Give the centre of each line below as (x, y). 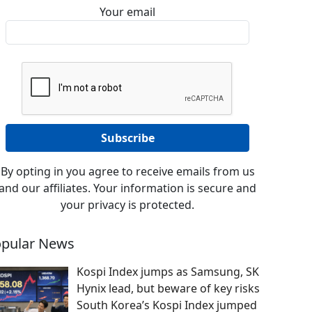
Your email (127, 12)
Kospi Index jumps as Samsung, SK (168, 272)
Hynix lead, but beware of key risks (168, 288)
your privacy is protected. (127, 205)
